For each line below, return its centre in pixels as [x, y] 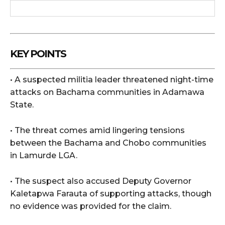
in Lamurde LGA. [44, 156]
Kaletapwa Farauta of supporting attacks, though [111, 194]
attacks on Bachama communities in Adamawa [107, 92]
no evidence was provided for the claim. [91, 206]
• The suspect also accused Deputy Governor [101, 181]
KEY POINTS [38, 54]
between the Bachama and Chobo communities [108, 143]
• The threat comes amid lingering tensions [97, 131]
